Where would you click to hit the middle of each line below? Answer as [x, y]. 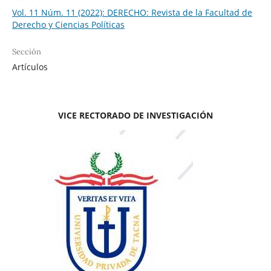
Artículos [30, 67]
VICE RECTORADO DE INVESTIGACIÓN [135, 115]
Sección [26, 51]
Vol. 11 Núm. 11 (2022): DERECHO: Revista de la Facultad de [132, 12]
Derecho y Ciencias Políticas [68, 24]
